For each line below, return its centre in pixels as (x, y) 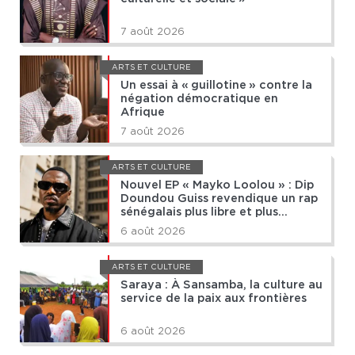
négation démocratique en (199, 99)
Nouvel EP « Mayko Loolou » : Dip (217, 185)
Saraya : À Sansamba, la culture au (221, 285)
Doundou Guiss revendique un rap (219, 199)
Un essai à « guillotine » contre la (216, 86)
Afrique (143, 113)
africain (143, 226)
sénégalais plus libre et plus (199, 212)
